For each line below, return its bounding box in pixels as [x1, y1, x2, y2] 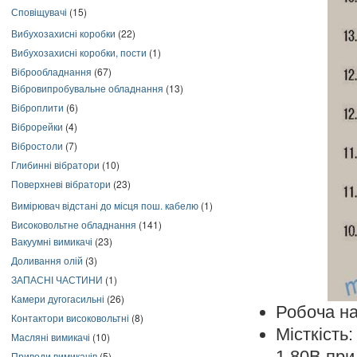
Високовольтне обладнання [11, 218, 136, 231]
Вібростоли [11, 139, 63, 152]
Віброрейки [11, 120, 63, 133]
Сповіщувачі [11, 5, 67, 18]
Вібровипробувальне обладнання [11, 81, 163, 95]
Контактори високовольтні [11, 311, 129, 324]
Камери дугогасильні [11, 292, 104, 305]
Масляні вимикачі [11, 330, 90, 343]
